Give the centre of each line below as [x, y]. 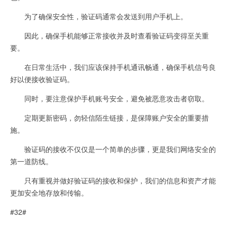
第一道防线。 [31, 161]
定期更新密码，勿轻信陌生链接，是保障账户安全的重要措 [109, 117]
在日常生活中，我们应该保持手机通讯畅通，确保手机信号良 [113, 67]
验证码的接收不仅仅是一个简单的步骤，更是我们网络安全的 [113, 149]
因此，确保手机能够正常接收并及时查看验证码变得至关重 [109, 35]
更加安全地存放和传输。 [49, 192]
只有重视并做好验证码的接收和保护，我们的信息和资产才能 [113, 180]
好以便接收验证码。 [42, 79]
